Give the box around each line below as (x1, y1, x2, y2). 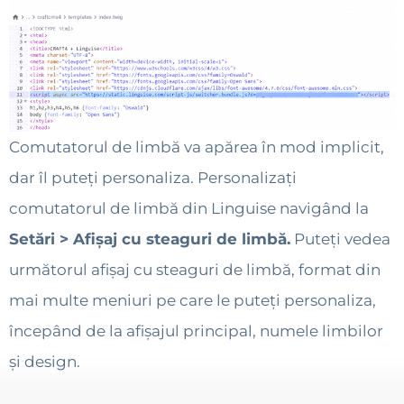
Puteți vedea (290, 229, 390, 248)
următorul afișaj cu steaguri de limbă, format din (9, 260, 381, 279)
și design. (9, 352, 80, 371)
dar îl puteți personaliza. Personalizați (9, 168, 297, 187)
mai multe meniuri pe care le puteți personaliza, (9, 290, 376, 309)
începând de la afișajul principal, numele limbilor (9, 321, 383, 340)
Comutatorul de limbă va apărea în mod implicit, (9, 137, 384, 156)
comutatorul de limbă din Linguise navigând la (9, 198, 369, 217)
